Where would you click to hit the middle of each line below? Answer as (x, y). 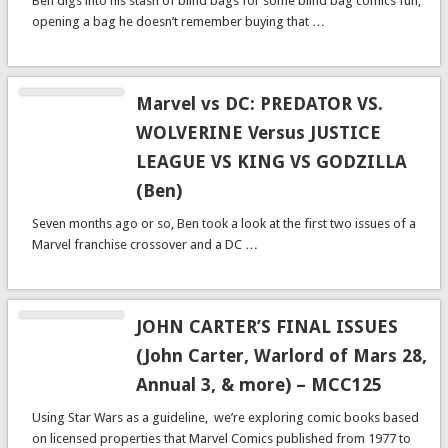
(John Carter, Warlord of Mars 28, (281, 355)
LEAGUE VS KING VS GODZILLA (271, 161)
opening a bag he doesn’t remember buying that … (178, 21)
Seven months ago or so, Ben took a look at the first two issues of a (223, 223)
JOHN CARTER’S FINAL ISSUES (266, 326)
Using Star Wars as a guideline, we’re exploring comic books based (225, 417)
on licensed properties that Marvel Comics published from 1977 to (221, 438)
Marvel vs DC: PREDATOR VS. (259, 103)
